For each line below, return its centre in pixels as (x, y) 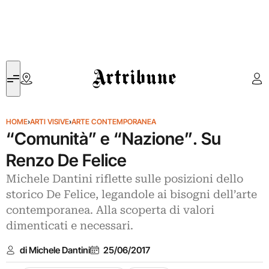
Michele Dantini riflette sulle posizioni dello (125, 179)
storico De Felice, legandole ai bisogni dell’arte (131, 195)
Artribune (110, 68)
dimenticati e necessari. (70, 226)
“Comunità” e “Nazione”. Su (113, 139)
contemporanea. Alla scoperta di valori (110, 210)
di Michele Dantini (55, 250)
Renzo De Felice (66, 160)
